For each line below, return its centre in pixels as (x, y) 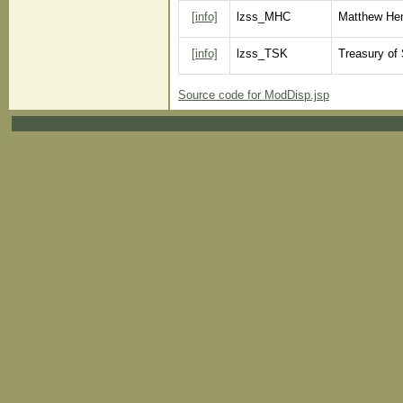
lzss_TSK (262, 53)
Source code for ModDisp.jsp (254, 94)
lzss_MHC (264, 16)
